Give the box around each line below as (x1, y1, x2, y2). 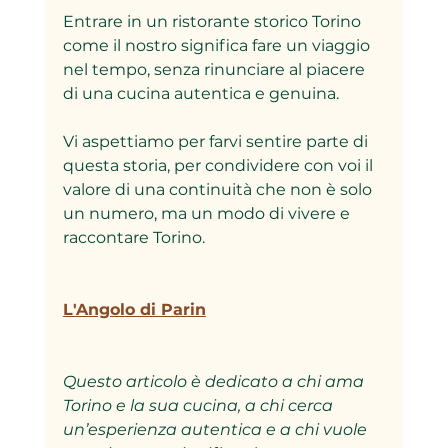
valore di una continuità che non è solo (62, 179, 376, 199)
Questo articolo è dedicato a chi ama (62, 371, 368, 391)
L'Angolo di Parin (62, 299, 206, 319)
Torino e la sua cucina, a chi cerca (62, 395, 337, 415)
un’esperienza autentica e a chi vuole (62, 419, 371, 439)
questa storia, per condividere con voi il (62, 155, 377, 175)
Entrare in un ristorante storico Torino (62, 11, 365, 31)
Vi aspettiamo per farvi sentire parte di (62, 131, 372, 151)
